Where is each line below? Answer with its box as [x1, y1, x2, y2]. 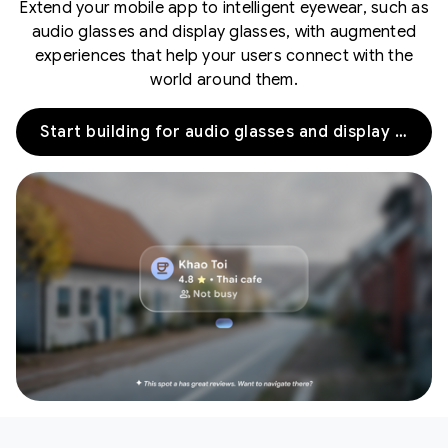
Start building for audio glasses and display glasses [394, 121, 407, 142]
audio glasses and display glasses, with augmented [31, 21, 417, 42]
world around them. [150, 69, 298, 90]
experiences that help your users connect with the [34, 45, 414, 66]
